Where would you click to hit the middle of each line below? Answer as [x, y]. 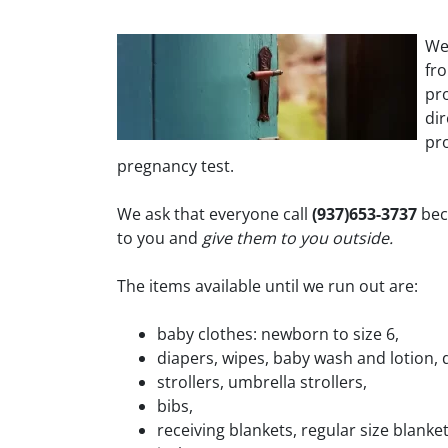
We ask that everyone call [214, 214]
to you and [159, 238]
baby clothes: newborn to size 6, [278, 334]
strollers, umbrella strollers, [262, 382]
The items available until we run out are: [267, 286]
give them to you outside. [297, 238]
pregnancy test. [175, 166]
